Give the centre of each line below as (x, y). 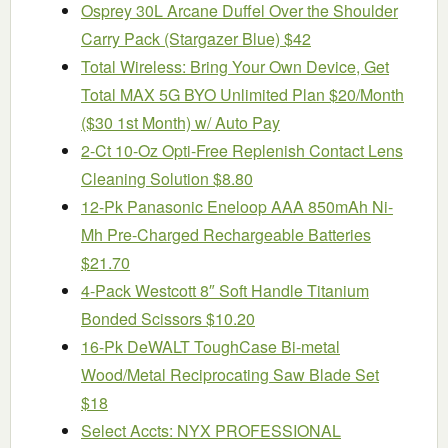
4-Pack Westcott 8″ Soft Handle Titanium (225, 290)
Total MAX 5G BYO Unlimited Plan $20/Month (242, 94)
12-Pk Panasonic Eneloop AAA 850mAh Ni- (237, 206)
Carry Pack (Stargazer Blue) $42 (196, 38)
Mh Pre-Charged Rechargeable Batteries (226, 234)
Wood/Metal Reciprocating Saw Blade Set (230, 374)
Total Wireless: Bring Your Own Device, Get (235, 66)
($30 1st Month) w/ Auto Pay (180, 122)
